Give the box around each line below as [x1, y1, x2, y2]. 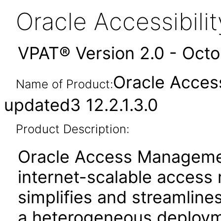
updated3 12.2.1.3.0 [4, 95, 158, 115]
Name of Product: [15, 77, 113, 91]
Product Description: [15, 122, 129, 136]
